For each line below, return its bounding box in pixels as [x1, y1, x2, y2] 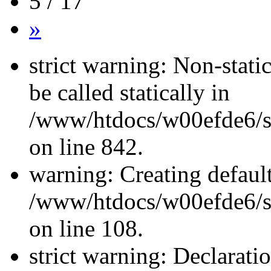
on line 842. [29, 134, 143, 160]
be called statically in [29, 79, 230, 106]
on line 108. [29, 215, 143, 242]
